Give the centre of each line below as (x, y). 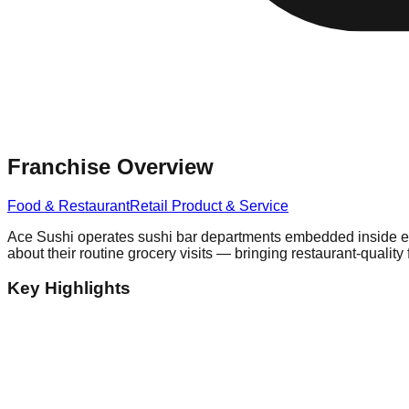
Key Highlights (69, 288)
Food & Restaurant (68, 205)
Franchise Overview (110, 166)
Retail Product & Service (209, 205)
